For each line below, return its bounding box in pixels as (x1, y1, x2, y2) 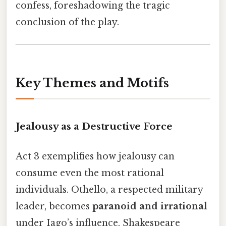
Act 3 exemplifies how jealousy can (16, 151, 175, 162)
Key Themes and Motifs (16, 76, 169, 91)
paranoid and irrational (92, 201, 207, 212)
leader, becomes (16, 201, 92, 212)
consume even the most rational (16, 167, 164, 179)
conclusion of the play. (16, 17, 119, 28)
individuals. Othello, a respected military (16, 184, 203, 196)
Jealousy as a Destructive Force (16, 120, 173, 132)
